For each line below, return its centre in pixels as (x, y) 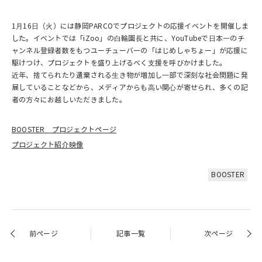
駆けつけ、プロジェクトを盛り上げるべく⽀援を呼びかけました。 (119, 63)
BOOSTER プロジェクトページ (64, 130)
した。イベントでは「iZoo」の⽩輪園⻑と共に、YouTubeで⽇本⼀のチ (128, 39)
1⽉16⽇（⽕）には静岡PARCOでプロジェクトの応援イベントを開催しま (130, 26)
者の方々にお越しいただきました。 (69, 100)
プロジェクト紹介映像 (48, 145)
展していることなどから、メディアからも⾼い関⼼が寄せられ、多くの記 (130, 88)
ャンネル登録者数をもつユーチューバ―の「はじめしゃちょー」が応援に (130, 51)
